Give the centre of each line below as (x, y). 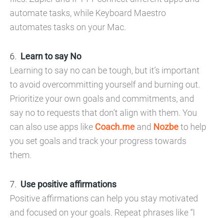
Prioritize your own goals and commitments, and (102, 99)
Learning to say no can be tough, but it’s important (105, 70)
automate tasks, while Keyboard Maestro (88, 13)
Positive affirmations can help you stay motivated (104, 198)
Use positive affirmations (68, 184)
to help (193, 127)
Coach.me (115, 127)
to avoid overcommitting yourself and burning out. (105, 84)
